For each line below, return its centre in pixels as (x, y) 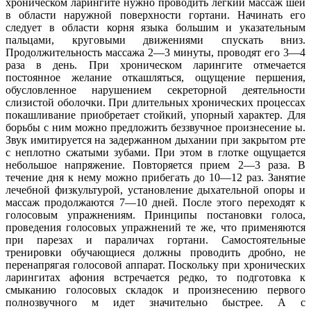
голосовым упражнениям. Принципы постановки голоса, (155, 215)
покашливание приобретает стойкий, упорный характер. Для (155, 115)
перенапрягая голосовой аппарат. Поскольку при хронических (155, 265)
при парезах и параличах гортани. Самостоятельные (155, 240)
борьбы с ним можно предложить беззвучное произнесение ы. (155, 128)
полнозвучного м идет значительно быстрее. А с (155, 303)
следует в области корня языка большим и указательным (155, 28)
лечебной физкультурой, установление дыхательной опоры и (155, 190)
